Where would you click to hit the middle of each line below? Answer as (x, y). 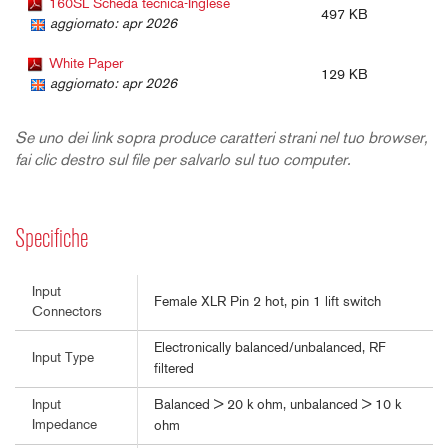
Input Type (63, 359)
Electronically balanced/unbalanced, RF (270, 349)
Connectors (67, 313)
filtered (174, 370)
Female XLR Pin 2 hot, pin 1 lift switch (267, 303)
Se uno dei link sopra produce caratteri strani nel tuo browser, (221, 139)
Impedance (64, 426)
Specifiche (51, 241)
